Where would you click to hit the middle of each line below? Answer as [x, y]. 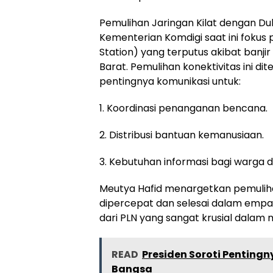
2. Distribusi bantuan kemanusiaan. [182, 135]
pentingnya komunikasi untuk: [170, 81]
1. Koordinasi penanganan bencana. [183, 108]
